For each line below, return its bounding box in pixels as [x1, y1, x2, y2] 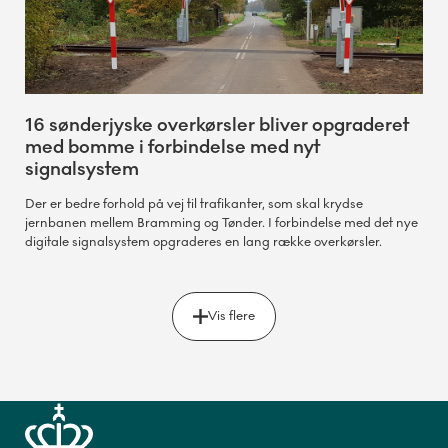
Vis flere [208, 307, 255, 324]
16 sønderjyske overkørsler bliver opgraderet [25, 113, 409, 136]
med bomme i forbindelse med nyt [25, 135, 320, 158]
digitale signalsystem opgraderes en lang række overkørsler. [25, 233, 382, 250]
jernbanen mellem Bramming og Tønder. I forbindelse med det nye [25, 214, 418, 231]
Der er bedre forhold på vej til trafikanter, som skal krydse [25, 195, 363, 212]
